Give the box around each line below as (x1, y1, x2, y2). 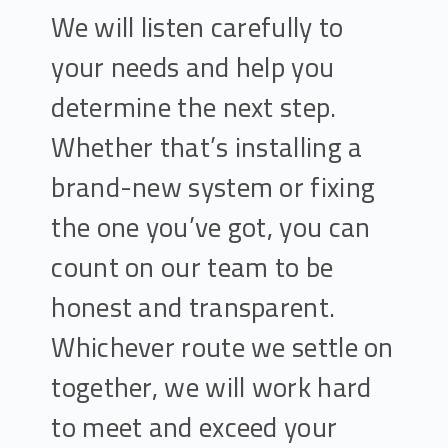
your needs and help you (51, 41, 335, 93)
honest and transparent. (51, 281, 336, 333)
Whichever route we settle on (51, 321, 394, 373)
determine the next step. (51, 81, 337, 133)
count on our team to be (51, 241, 334, 293)
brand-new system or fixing (51, 161, 376, 213)
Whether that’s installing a (51, 121, 363, 173)
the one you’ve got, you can (51, 201, 371, 253)
